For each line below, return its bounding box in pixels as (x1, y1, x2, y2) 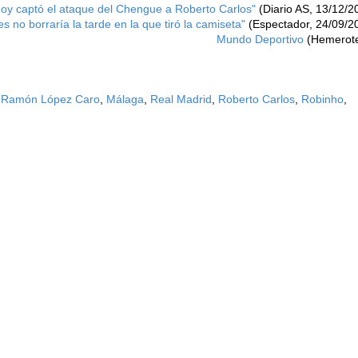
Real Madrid (150, 92, 212, 105)
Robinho (301, 92, 344, 105)
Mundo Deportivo (217, 32, 304, 46)
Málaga (106, 92, 144, 105)
